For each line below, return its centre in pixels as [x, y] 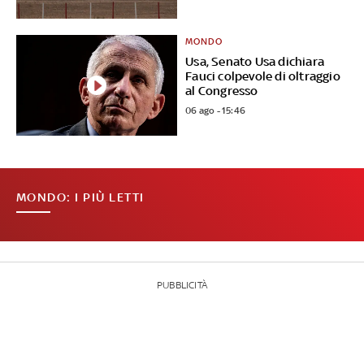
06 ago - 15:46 [216, 111]
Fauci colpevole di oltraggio [263, 76]
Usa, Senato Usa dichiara [255, 62]
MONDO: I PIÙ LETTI [80, 197]
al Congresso [222, 91]
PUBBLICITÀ [182, 286]
